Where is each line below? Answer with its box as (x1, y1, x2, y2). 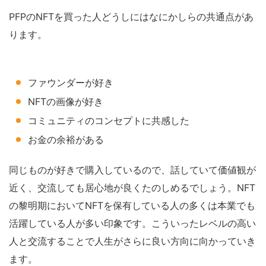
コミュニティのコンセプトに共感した (28, 114, 189, 126)
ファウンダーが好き (28, 76, 113, 88)
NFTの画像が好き (28, 95, 103, 107)
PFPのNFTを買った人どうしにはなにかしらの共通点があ (9, 10, 254, 23)
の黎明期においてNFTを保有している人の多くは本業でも (9, 199, 255, 211)
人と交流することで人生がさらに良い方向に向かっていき (9, 235, 256, 247)
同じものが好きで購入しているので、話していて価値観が (9, 163, 256, 176)
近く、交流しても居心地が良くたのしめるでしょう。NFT (9, 181, 255, 194)
